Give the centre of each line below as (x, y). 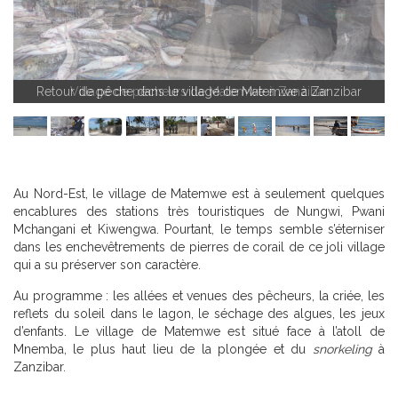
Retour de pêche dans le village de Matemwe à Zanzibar (199, 91)
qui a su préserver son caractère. (107, 265)
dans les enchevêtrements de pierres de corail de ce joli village (199, 247)
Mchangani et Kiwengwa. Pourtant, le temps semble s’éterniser (199, 230)
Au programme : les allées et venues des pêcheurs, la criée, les (199, 296)
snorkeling (342, 350)
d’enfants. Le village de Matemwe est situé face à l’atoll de (199, 332)
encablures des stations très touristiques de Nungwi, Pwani (199, 212)
